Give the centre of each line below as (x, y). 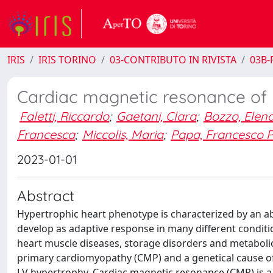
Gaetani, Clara (156, 116)
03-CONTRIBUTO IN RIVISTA (173, 60)
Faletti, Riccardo (64, 116)
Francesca (46, 134)
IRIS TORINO (67, 60)
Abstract (46, 196)
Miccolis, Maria (123, 134)
